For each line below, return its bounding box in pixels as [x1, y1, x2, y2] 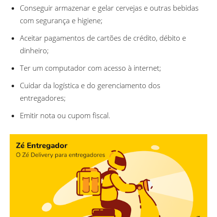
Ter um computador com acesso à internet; [20, 62, 161, 73]
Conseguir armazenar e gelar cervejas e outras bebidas [20, 2, 199, 13]
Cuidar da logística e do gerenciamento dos [20, 80, 160, 90]
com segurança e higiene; [20, 15, 103, 25]
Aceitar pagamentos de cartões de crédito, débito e [20, 32, 186, 43]
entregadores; [20, 93, 66, 103]
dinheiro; [20, 45, 49, 55]
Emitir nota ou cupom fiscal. [20, 110, 110, 120]
